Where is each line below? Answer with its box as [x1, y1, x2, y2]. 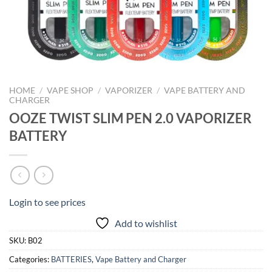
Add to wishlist [115, 217, 177, 229]
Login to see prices [9, 196, 86, 208]
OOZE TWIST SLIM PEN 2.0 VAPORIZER [9, 109, 251, 126]
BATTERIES [51, 254, 92, 265]
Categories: [9, 254, 51, 265]
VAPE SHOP [47, 86, 94, 95]
